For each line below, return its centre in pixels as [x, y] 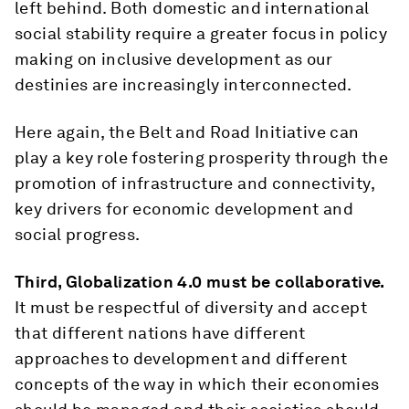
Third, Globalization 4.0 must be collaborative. [199, 282]
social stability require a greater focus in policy [201, 33]
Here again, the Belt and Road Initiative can [187, 132]
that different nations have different [160, 333]
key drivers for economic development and [184, 209]
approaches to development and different [181, 358]
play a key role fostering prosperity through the [202, 157]
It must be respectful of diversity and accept [191, 307]
